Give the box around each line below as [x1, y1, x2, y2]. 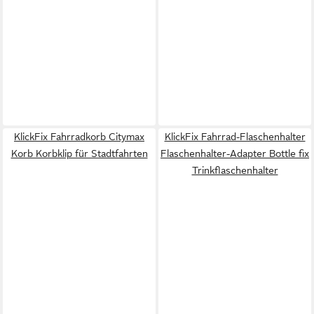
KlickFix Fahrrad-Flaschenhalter [164, 130, 306, 142]
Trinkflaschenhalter [191, 164, 278, 176]
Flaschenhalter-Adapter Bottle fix [161, 147, 309, 159]
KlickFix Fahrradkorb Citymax [14, 130, 144, 142]
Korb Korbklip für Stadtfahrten [11, 147, 148, 159]
